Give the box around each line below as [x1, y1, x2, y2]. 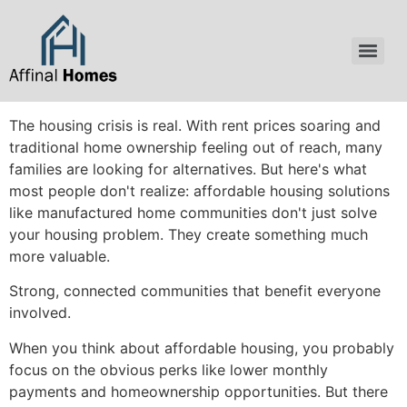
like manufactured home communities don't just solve [9, 203, 377, 223]
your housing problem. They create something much [9, 225, 368, 244]
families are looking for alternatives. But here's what [9, 160, 367, 179]
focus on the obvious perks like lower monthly [9, 360, 328, 379]
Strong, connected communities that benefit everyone [9, 282, 381, 301]
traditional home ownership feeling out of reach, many [9, 138, 382, 157]
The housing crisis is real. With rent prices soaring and [9, 116, 381, 135]
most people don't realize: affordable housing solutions [9, 182, 390, 201]
